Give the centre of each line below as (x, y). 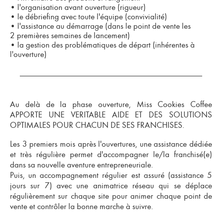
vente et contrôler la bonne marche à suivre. (82, 206)
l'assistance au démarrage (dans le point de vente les (103, 26)
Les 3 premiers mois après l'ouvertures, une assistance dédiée (111, 144)
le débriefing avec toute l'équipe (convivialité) (91, 17)
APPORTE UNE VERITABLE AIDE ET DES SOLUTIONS (111, 115)
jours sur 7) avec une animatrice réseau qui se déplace (111, 186)
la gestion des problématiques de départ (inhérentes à (105, 45)
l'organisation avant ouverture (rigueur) (81, 7)
